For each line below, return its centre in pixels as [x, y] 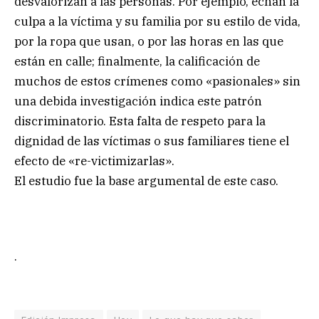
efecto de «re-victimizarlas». [94, 161]
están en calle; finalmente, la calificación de [137, 62]
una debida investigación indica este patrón [138, 101]
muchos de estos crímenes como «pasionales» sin [157, 82]
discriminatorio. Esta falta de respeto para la [140, 121]
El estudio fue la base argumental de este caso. [146, 181]
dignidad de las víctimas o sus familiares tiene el [152, 141]
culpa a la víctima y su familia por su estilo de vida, [157, 22]
